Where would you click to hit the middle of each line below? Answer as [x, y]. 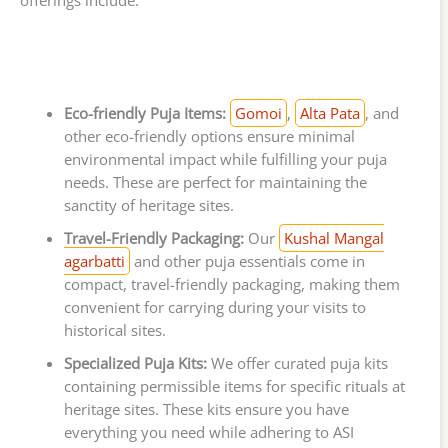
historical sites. [114, 330]
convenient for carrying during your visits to [214, 307]
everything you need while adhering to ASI [208, 432]
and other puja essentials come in [247, 261]
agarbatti [94, 261]
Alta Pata [329, 113]
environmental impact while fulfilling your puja [225, 159]
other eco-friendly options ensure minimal [209, 136]
